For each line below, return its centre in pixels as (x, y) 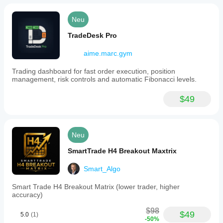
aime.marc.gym (108, 53)
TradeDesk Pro (92, 35)
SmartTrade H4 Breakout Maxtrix (122, 151)
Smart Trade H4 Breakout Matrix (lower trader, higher (96, 187)
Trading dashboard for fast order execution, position (94, 71)
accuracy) (27, 195)
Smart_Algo (102, 169)
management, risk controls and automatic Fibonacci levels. (104, 79)
